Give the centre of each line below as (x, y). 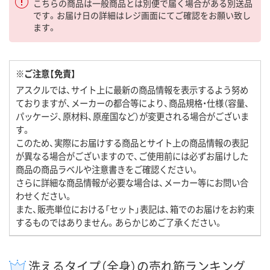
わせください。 (44, 195)
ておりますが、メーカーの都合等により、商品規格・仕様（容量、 (133, 102)
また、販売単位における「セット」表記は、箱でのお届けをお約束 (135, 209)
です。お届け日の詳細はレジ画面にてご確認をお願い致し (142, 15)
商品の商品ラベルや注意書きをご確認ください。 (108, 169)
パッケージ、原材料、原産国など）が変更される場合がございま (132, 116)
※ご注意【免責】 (46, 73)
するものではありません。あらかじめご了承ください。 (119, 222)
